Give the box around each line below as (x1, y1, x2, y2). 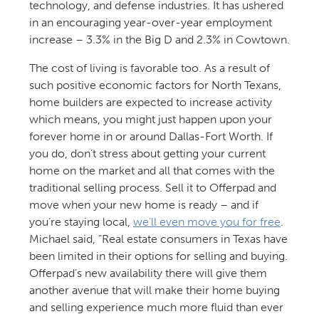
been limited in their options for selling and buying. (28, 249, 288, 263)
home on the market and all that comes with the (28, 163, 275, 177)
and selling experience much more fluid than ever (28, 300, 283, 314)
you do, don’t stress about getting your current (28, 146, 266, 160)
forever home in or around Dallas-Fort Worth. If (28, 129, 273, 143)
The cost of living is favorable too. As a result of (28, 61, 270, 75)
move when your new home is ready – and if (28, 197, 258, 211)
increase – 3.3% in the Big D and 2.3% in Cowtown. (28, 32, 290, 46)
